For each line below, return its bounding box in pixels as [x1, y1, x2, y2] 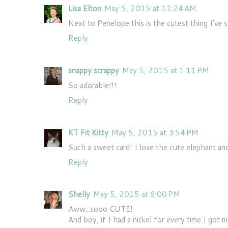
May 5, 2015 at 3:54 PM [111, 127, 198, 138]
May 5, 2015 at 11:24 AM [104, 3, 196, 14]
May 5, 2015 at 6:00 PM [93, 189, 180, 200]
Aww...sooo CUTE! [68, 204, 133, 215]
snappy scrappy [68, 65, 119, 76]
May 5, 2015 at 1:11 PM [122, 65, 209, 76]
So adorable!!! [68, 79, 117, 91]
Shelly [68, 189, 90, 200]
